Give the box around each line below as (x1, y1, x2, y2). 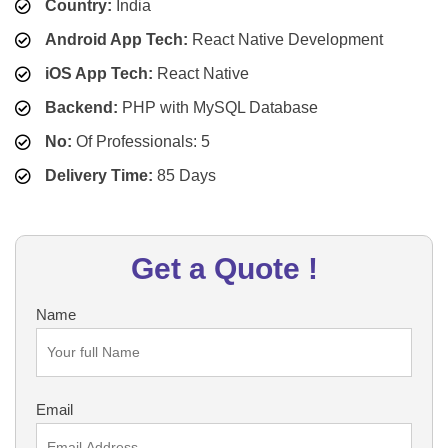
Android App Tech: (45, 30, 188, 48)
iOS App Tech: (45, 64, 153, 82)
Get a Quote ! (130, 251, 318, 285)
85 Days (153, 166, 216, 184)
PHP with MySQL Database (118, 98, 318, 116)
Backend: (45, 98, 118, 116)
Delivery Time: (45, 166, 153, 184)
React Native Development (188, 30, 383, 48)
